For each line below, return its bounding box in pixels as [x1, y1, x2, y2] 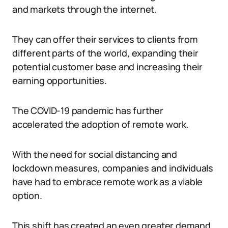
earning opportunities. [12, 74, 107, 87]
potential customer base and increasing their [12, 61, 203, 73]
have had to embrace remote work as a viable [12, 176, 203, 188]
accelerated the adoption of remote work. [12, 118, 189, 130]
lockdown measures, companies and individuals [12, 162, 214, 174]
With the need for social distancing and [12, 148, 177, 160]
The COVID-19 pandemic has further [12, 104, 164, 117]
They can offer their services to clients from [12, 33, 198, 45]
